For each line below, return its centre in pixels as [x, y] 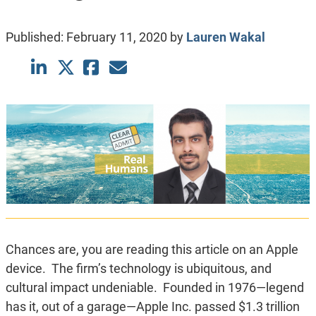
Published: [36, 37]
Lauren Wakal [225, 37]
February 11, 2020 [116, 37]
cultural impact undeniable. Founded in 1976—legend [154, 288]
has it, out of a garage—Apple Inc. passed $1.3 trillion [152, 307]
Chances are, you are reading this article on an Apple [152, 250]
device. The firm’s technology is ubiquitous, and [138, 269]
